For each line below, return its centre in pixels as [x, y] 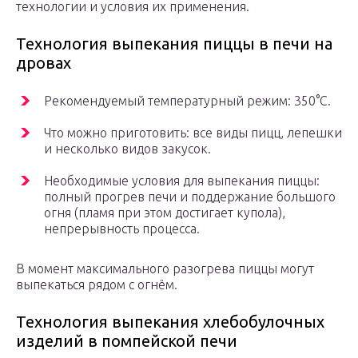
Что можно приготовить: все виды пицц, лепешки [193, 133]
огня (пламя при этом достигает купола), [165, 213]
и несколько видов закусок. [127, 149]
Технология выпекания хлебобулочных [170, 322]
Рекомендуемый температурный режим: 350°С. [187, 101]
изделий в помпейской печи [127, 341]
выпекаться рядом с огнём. [97, 285]
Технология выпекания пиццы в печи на [174, 44]
